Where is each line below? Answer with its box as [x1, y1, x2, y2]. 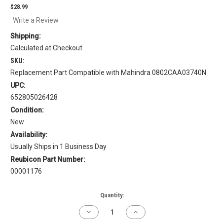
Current [14, 191, 35, 199]
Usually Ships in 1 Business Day [10, 143, 107, 151]
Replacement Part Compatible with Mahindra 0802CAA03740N [10, 69, 206, 77]
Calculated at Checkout [10, 44, 82, 52]
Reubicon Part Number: [10, 155, 85, 164]
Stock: [14, 201, 32, 209]
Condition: [10, 106, 44, 114]
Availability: [10, 131, 47, 139]
